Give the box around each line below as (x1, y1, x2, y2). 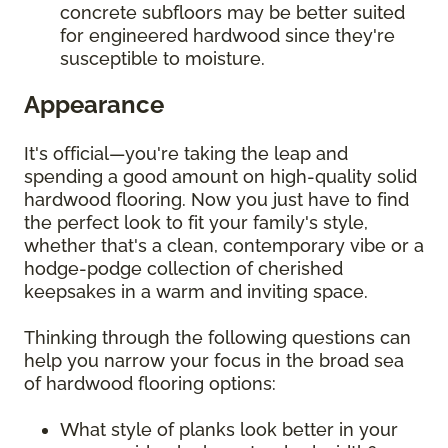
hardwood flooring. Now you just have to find (24, 189, 409, 211)
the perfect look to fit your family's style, (24, 212, 368, 234)
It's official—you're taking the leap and (24, 143, 348, 165)
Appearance (24, 90, 164, 120)
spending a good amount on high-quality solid (24, 166, 417, 188)
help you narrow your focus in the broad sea (24, 350, 404, 372)
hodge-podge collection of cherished (24, 258, 343, 280)
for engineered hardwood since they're (60, 25, 395, 47)
